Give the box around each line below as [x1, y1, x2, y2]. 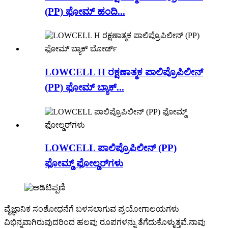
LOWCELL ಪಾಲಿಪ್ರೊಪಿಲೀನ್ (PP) [45, 142, 177, 154]
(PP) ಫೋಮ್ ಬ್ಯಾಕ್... [45, 82, 124, 93]
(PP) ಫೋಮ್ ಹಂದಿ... [45, 6, 125, 17]
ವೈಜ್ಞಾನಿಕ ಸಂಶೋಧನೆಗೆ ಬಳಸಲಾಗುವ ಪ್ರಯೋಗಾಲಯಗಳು [4, 205, 179, 214]
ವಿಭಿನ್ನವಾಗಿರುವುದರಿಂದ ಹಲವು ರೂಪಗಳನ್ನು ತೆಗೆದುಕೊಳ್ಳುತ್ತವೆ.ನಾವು [4, 218, 206, 227]
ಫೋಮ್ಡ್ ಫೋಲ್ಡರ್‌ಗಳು [45, 158, 123, 169]
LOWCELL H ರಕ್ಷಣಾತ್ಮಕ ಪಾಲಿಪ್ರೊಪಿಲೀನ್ [45, 67, 203, 77]
